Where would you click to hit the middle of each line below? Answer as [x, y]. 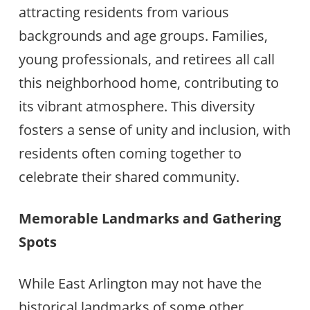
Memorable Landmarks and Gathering [149, 218]
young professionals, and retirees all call [146, 59]
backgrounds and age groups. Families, [143, 35]
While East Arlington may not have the [140, 283]
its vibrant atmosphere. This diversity [136, 106]
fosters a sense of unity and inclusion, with [154, 129]
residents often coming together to [130, 153]
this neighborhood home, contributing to [148, 82]
